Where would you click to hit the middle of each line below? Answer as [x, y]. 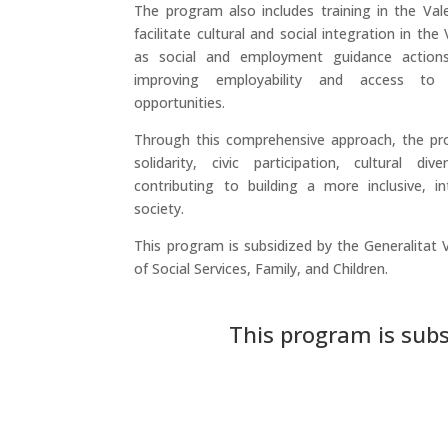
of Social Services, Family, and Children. [261, 269]
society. [159, 209]
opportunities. [180, 103]
